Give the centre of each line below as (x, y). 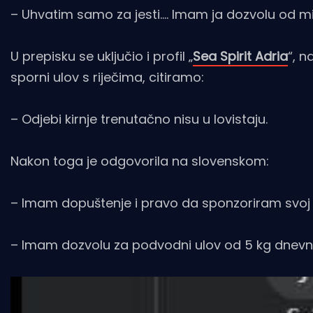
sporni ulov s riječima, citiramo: (107, 77)
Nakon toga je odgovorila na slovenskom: (140, 161)
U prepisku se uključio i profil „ (102, 56)
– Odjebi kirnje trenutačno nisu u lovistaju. (139, 119)
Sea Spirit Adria (240, 56)
